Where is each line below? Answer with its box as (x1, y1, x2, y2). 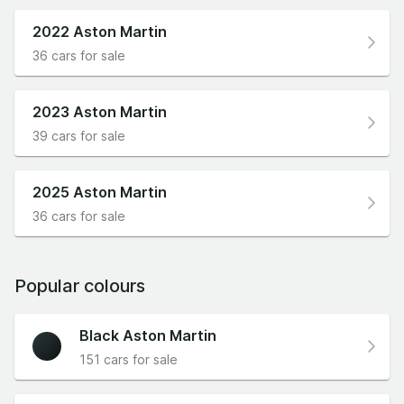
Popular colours (14, 274, 145, 297)
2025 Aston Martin (32, 182, 167, 201)
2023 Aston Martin (32, 102, 167, 121)
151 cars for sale (79, 351, 178, 367)
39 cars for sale (32, 127, 125, 143)
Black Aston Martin (79, 326, 216, 344)
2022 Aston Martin (32, 22, 167, 41)
